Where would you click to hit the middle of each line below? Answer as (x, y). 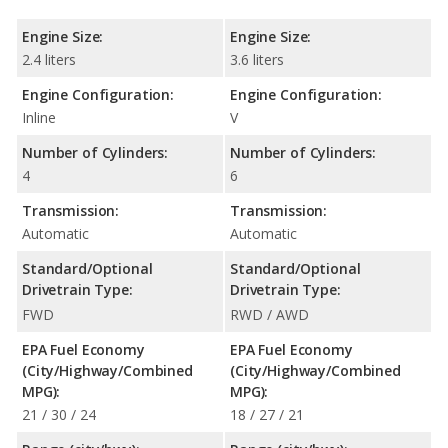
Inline (39, 117)
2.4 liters (49, 59)
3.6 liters (257, 59)
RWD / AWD (269, 314)
